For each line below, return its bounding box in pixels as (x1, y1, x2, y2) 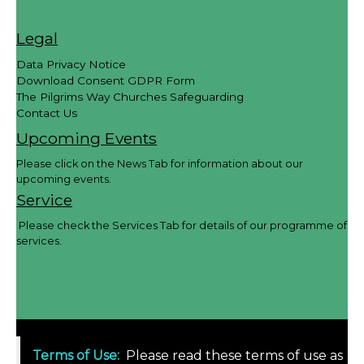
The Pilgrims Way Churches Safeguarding (16, 89, 244, 103)
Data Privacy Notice (16, 57, 126, 71)
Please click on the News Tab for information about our (16, 157, 303, 170)
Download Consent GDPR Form (16, 73, 195, 87)
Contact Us (16, 106, 77, 119)
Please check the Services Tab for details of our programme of (16, 219, 347, 232)
